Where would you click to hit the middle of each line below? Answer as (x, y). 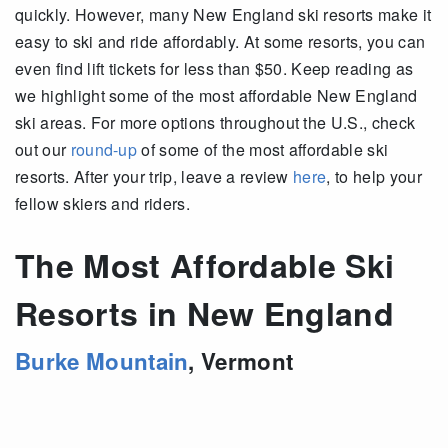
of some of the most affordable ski (263, 149)
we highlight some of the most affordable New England (216, 95)
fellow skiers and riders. (103, 203)
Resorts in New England (205, 313)
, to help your (374, 176)
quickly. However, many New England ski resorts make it (223, 14)
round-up (104, 149)
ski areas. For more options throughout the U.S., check (215, 122)
